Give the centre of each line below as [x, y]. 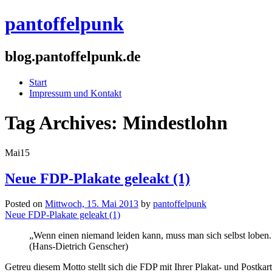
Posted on [25, 204]
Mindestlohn [175, 123]
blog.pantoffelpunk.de [73, 56]
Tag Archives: [64, 123]
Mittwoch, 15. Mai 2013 [92, 204]
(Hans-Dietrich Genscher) [79, 246]
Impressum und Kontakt [75, 93]
